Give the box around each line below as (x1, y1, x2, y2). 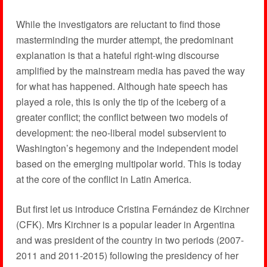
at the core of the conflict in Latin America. (15, 172, 191, 187)
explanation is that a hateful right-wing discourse (15, 48, 219, 63)
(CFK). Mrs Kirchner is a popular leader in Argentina (15, 218, 235, 232)
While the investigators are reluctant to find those (15, 17, 221, 32)
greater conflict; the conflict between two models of (15, 110, 228, 125)
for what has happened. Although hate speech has (15, 79, 228, 94)
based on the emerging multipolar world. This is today (15, 157, 241, 171)
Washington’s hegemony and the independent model (15, 141, 238, 156)
